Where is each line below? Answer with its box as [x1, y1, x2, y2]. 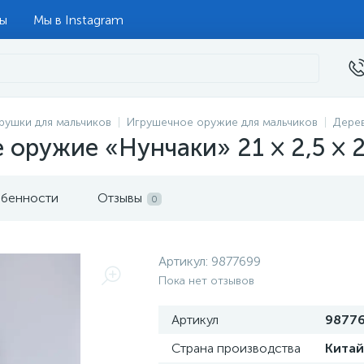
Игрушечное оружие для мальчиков [127, 115, 318, 129]
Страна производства [171, 340, 301, 356]
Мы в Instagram [33, 11, 123, 28]
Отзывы [97, 190, 142, 206]
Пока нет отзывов [158, 274, 254, 288]
